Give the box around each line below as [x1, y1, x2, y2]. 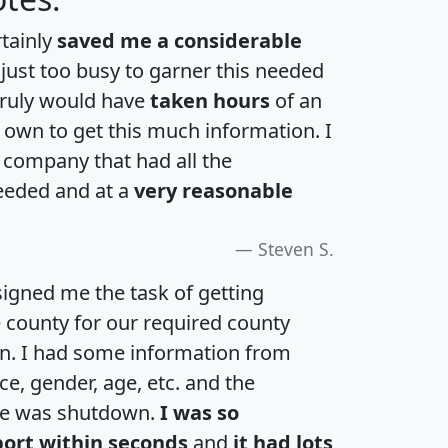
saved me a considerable [57, 26, 302, 54]
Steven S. [258, 236, 334, 261]
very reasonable [134, 176, 293, 204]
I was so [160, 398, 239, 426]
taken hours [150, 86, 270, 114]
